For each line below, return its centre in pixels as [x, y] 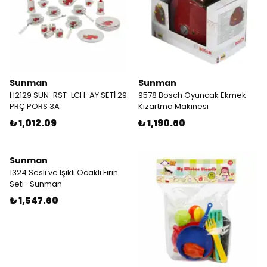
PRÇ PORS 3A [35, 106]
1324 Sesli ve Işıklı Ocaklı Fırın [64, 173]
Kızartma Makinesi [173, 106]
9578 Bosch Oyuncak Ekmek [192, 95]
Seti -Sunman [36, 184]
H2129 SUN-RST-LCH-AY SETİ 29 [68, 95]
